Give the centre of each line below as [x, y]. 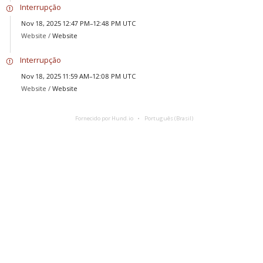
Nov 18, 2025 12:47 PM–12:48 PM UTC [78, 23]
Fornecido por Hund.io [104, 119]
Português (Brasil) [168, 119]
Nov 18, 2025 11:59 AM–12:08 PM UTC [78, 76]
